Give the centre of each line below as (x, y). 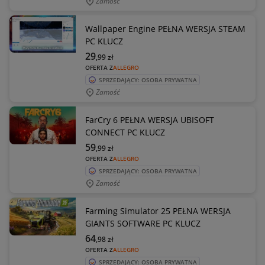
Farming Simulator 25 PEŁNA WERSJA (158, 211)
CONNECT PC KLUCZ (125, 132)
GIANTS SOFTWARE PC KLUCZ (143, 223)
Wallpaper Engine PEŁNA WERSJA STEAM (165, 29)
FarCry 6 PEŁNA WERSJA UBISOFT (150, 120)
